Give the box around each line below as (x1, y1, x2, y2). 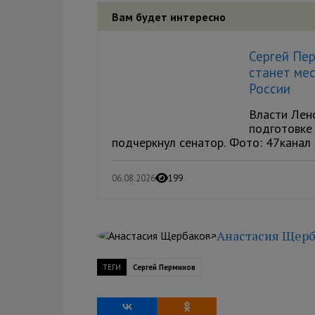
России (249, 80, 290, 98)
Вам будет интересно (112, 10, 226, 25)
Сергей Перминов (133, 262, 195, 273)
